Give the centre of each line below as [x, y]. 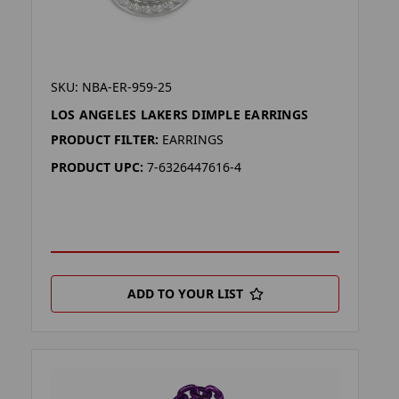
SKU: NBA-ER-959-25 [111, 87]
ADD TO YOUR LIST [185, 294]
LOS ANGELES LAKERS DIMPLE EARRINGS [179, 115]
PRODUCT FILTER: [104, 140]
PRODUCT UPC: [97, 167]
